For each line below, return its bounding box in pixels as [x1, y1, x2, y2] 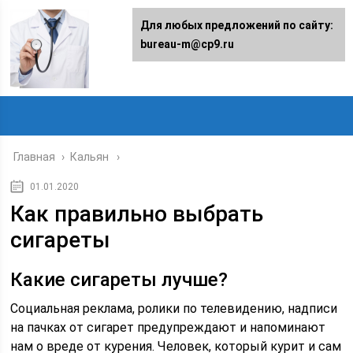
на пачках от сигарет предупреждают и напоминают [10, 320, 326, 335]
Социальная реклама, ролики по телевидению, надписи [10, 301, 338, 316]
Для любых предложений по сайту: [140, 19, 333, 32]
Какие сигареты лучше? [10, 269, 229, 291]
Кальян [70, 150, 110, 163]
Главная [13, 150, 56, 163]
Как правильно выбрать [10, 201, 264, 227]
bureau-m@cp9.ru [140, 38, 234, 50]
